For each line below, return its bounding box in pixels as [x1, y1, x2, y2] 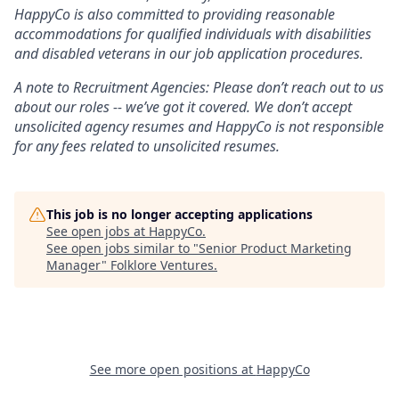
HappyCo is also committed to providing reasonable [14, 4, 335, 24]
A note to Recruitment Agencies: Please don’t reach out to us [14, 77, 384, 97]
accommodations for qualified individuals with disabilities [14, 23, 371, 44]
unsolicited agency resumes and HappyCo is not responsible [14, 116, 384, 136]
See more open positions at [89, 360, 256, 378]
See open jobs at [46, 222, 149, 240]
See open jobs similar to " [46, 239, 199, 256]
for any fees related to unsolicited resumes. [14, 135, 280, 156]
